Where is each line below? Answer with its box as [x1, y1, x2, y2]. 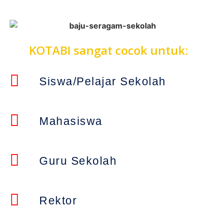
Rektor [39, 194, 77, 207]
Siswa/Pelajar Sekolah [39, 75, 166, 88]
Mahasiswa [39, 114, 103, 127]
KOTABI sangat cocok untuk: [29, 42, 188, 58]
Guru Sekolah [39, 154, 117, 167]
